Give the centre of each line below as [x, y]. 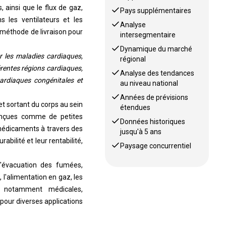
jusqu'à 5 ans [141, 132]
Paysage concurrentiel [156, 146]
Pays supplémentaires [156, 11]
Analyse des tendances [157, 73]
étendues [135, 107]
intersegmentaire [148, 35]
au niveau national [149, 83]
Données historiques [153, 122]
